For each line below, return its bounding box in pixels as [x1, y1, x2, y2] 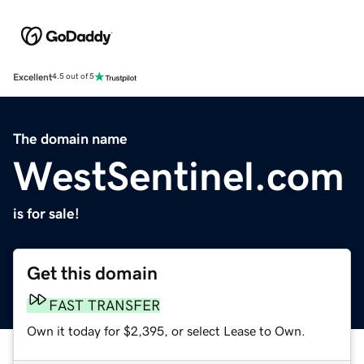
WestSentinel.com [13, 155, 344, 197]
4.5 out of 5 [52, 72, 94, 81]
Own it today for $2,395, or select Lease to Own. [27, 323, 305, 337]
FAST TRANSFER [49, 297, 160, 313]
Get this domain [27, 263, 158, 283]
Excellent [13, 71, 52, 82]
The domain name [13, 131, 128, 146]
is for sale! [13, 206, 80, 221]
